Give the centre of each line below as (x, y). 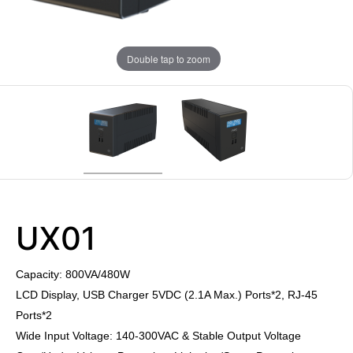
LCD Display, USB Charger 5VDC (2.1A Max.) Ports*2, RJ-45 (167, 295)
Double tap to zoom (169, 58)
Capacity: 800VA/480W (73, 274)
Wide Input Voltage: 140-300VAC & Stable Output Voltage (158, 336)
